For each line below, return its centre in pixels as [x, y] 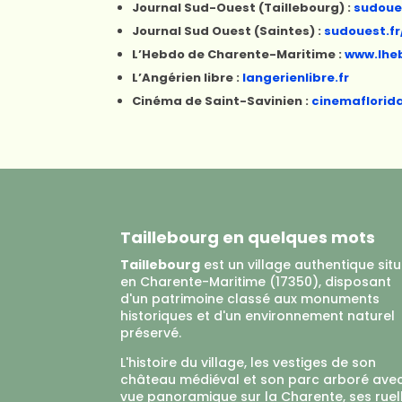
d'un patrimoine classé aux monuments [250, 298]
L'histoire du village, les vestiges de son [249, 362]
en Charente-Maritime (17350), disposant [256, 281]
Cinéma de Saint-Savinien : [222, 101]
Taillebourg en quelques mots [248, 237]
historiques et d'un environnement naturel [258, 315]
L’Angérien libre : [188, 78]
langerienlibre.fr [296, 78]
